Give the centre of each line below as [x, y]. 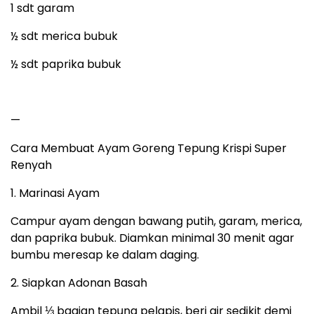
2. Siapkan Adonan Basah [79, 283]
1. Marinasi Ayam [55, 193]
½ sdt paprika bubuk [66, 64]
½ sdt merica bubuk [64, 36]
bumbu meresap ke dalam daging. [105, 255]
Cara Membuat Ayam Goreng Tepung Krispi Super [149, 149]
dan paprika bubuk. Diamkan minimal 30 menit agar [152, 238]
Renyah [31, 165]
